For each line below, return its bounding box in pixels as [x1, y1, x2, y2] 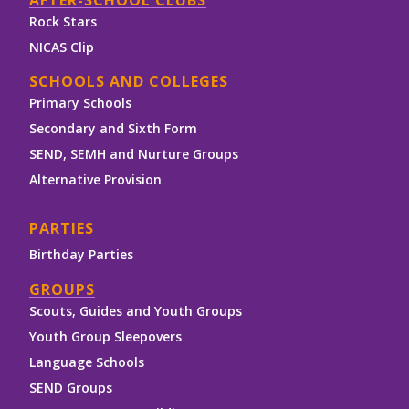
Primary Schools [29, 94, 131, 112]
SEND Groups [29, 379, 112, 397]
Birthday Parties [29, 246, 133, 264]
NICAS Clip [29, 38, 94, 57]
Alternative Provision [29, 171, 162, 189]
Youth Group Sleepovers [29, 328, 182, 346]
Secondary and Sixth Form [29, 120, 197, 138]
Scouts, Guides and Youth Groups [29, 302, 242, 320]
